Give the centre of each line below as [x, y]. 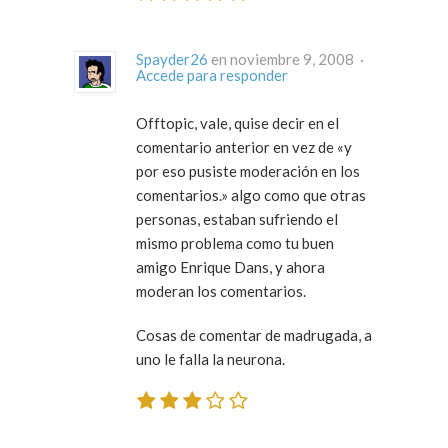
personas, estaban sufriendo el [237, 218]
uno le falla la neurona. [210, 358]
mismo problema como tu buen [235, 242]
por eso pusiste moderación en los [248, 170]
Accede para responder [212, 74]
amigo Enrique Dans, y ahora [230, 266]
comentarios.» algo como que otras [251, 194]
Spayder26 [172, 58]
